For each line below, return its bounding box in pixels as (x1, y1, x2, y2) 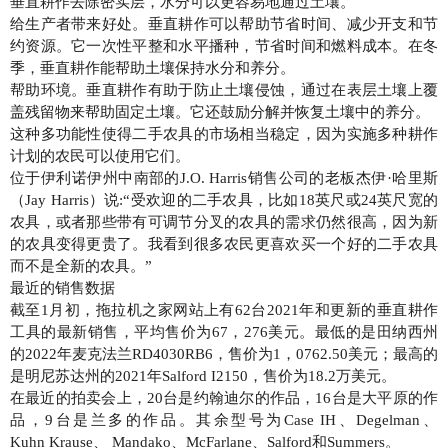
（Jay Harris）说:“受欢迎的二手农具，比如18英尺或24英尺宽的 (10, 191, 438, 208)
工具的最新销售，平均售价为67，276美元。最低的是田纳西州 (10, 323, 438, 340)
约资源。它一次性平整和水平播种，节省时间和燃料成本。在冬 (10, 37, 438, 54)
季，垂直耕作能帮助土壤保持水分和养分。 (10, 59, 295, 76)
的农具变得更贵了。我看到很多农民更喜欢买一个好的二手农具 (10, 235, 438, 252)
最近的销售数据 (10, 279, 115, 296)
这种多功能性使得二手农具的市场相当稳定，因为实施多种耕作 (10, 125, 438, 142)
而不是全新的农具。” (10, 257, 152, 274)
